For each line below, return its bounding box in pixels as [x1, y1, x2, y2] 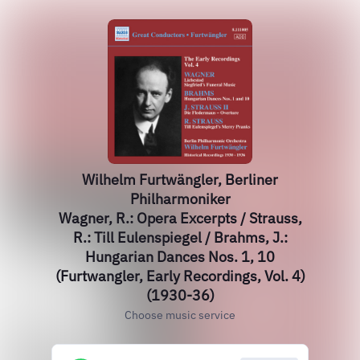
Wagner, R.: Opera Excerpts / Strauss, [58, 209, 302, 227]
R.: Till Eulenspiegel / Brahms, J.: [72, 228, 288, 247]
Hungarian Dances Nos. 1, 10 [85, 247, 275, 266]
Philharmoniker [129, 190, 231, 208]
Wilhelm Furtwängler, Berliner [82, 170, 278, 189]
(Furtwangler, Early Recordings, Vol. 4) [55, 267, 305, 285]
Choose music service [125, 308, 235, 322]
